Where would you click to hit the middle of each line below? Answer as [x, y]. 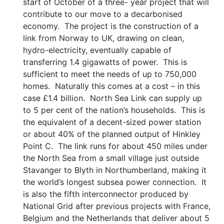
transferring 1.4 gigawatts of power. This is [105, 62]
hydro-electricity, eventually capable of [97, 50]
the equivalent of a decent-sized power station [112, 122]
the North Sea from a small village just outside [111, 158]
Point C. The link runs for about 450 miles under [115, 146]
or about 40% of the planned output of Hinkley [112, 134]
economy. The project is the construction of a [111, 26]
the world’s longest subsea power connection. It [115, 182]
